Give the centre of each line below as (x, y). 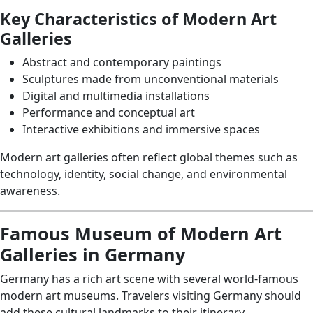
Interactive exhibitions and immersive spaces (141, 129)
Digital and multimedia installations (116, 96)
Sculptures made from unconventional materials (151, 79)
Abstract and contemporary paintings (122, 62)
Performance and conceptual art (109, 112)
